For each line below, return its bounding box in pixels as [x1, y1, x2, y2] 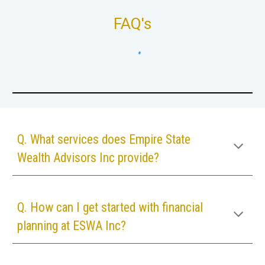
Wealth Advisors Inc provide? [17, 150, 160, 165]
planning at [17, 218, 73, 233]
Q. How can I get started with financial [17, 200, 203, 215]
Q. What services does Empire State [17, 132, 191, 147]
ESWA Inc [73, 218, 121, 233]
